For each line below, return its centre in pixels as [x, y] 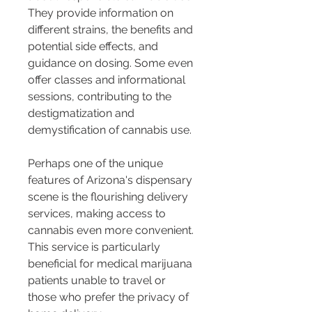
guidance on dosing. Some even [112, 63]
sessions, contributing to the [101, 96]
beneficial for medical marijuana [111, 263]
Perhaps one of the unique [97, 163]
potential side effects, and [94, 46]
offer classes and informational [108, 79]
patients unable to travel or [98, 280]
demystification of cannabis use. [110, 130]
